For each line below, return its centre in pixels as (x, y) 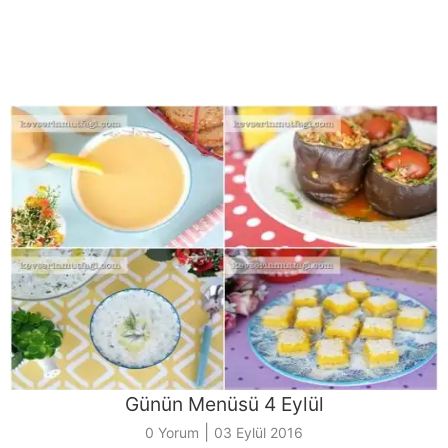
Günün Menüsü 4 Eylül (224, 403)
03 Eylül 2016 (258, 432)
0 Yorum (172, 432)
